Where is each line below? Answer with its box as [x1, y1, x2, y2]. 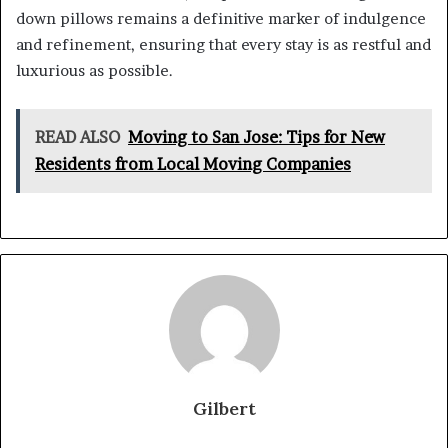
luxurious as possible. [16, 61, 173, 81]
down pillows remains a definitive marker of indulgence [16, 9, 426, 29]
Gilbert [192, 397, 256, 421]
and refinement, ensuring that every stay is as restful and [16, 35, 431, 55]
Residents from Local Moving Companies [35, 154, 351, 175]
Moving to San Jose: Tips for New [128, 127, 385, 148]
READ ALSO [35, 127, 120, 148]
